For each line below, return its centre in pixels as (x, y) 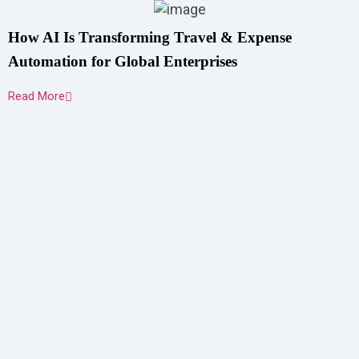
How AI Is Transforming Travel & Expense (150, 37)
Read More (36, 96)
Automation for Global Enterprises (123, 61)
